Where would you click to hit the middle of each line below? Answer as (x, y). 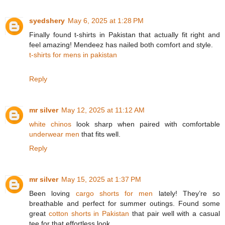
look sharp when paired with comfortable (148, 124)
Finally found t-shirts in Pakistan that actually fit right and (125, 34)
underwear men (55, 134)
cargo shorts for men (114, 193)
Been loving (52, 193)
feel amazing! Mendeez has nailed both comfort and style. (121, 44)
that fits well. (101, 134)
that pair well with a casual (176, 213)
